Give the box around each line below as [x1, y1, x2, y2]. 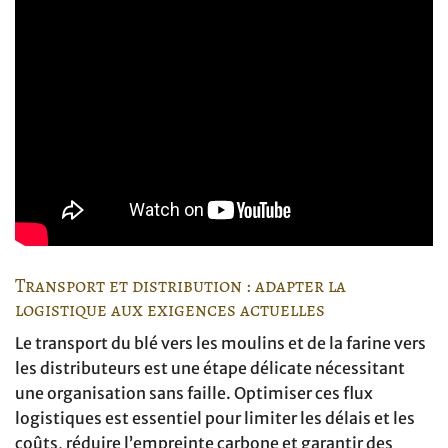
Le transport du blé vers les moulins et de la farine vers [15, 333, 426, 354]
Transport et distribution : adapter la [15, 271, 346, 299]
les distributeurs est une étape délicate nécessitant [15, 358, 405, 379]
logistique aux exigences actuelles [15, 295, 325, 323]
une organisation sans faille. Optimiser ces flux [15, 383, 373, 404]
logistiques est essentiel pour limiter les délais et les [15, 408, 415, 429]
